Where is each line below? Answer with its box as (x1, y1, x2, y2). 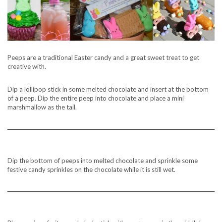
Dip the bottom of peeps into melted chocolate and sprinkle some (7, 156, 198, 165)
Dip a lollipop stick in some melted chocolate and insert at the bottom (7, 85, 209, 93)
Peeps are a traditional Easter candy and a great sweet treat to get (7, 53, 199, 61)
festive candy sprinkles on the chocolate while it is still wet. (7, 165, 175, 173)
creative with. (7, 62, 46, 70)
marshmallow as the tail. (7, 103, 77, 111)
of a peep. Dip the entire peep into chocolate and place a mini (7, 94, 184, 102)
